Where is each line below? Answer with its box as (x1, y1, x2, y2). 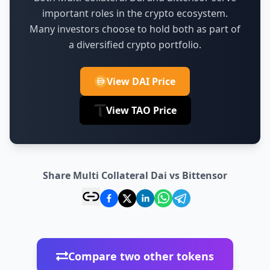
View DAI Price (107, 75, 175, 89)
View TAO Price (105, 104, 177, 118)
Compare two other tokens (68, 249, 214, 264)
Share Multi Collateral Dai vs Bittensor (43, 169, 227, 183)
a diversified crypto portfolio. (69, 38, 201, 52)
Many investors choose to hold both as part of (30, 22, 240, 36)
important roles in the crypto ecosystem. (42, 7, 228, 20)
